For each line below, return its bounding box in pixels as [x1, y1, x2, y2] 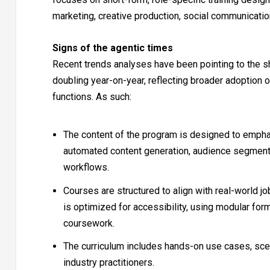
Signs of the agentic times [52, 42, 173, 54]
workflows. [63, 162, 110, 174]
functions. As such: [52, 90, 131, 102]
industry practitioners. [63, 256, 155, 268]
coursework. [63, 217, 115, 229]
